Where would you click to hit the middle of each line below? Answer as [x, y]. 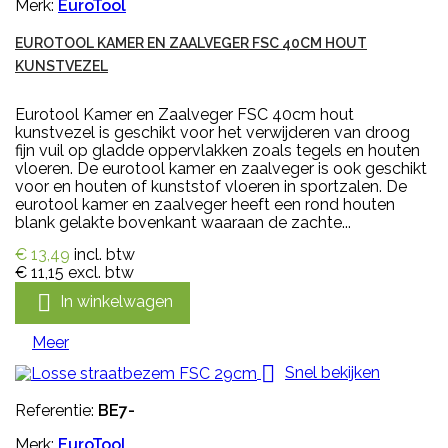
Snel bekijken [332, 372]
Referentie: [56, 410]
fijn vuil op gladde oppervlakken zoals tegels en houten [217, 150]
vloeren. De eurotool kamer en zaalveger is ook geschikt [221, 168]
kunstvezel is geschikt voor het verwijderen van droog [212, 132]
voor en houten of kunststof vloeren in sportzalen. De [211, 186]
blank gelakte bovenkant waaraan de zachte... [183, 222]
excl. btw [101, 272]
